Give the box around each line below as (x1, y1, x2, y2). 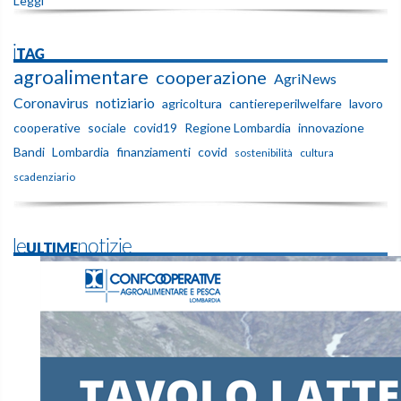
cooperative (13, 120, 81, 136)
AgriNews (274, 70, 337, 88)
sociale (88, 120, 126, 136)
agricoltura (162, 96, 222, 112)
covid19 (133, 120, 177, 136)
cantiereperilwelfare (229, 96, 342, 112)
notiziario (96, 94, 155, 112)
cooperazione (156, 66, 267, 89)
